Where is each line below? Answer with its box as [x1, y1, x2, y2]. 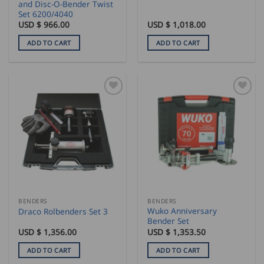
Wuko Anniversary [147, 205, 217, 217]
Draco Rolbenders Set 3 [18, 206, 108, 217]
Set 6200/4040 [18, 8, 74, 19]
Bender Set [147, 215, 190, 227]
